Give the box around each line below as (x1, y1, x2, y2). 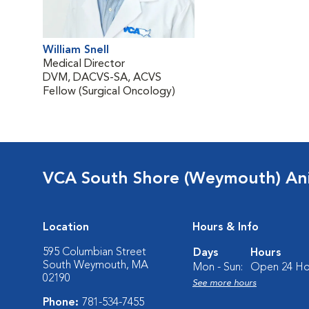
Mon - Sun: (193, 262, 243, 273)
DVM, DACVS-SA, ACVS (43, 72, 161, 83)
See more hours (192, 279, 257, 288)
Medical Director (43, 59, 125, 70)
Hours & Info (192, 222, 259, 233)
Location (43, 222, 89, 233)
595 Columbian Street (43, 247, 146, 258)
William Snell (43, 45, 109, 56)
